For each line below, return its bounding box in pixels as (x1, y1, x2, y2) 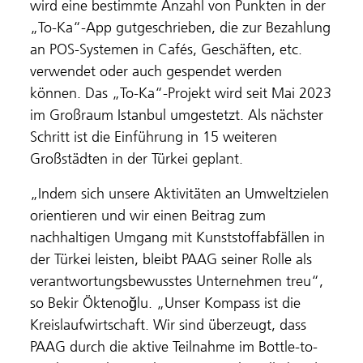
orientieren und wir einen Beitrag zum (30, 206, 267, 224)
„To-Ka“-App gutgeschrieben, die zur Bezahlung (30, 18, 331, 36)
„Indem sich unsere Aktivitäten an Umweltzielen (30, 184, 330, 203)
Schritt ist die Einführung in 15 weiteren (30, 127, 278, 146)
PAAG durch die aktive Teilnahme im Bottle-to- (30, 337, 318, 356)
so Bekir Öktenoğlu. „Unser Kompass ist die (30, 293, 301, 312)
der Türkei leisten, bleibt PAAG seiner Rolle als (30, 250, 313, 268)
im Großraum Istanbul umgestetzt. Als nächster (30, 105, 324, 124)
